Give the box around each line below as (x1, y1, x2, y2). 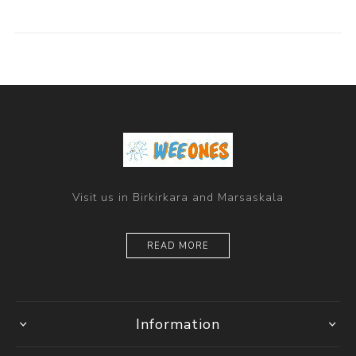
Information (136, 315, 220, 335)
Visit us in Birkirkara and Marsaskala (72, 190, 284, 206)
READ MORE (147, 240, 209, 253)
